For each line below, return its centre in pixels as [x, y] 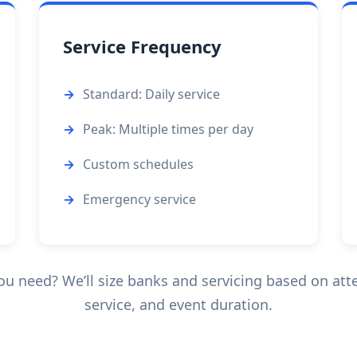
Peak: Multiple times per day [168, 129]
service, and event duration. [178, 304]
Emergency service [139, 199]
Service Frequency [142, 46]
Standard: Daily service [151, 94]
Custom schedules [138, 164]
